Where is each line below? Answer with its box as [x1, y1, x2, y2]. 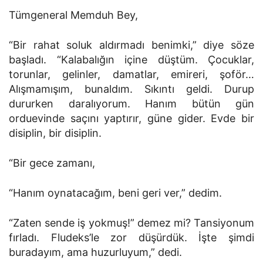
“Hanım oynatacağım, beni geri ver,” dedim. [9, 187, 222, 199]
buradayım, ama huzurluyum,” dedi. [9, 246, 182, 258]
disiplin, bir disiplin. [9, 127, 102, 139]
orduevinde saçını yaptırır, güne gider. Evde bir [9, 112, 254, 124]
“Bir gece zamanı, [9, 157, 95, 169]
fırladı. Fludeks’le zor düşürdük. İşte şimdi [9, 231, 254, 244]
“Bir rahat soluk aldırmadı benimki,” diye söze [9, 39, 254, 51]
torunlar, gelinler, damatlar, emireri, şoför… [9, 68, 254, 80]
